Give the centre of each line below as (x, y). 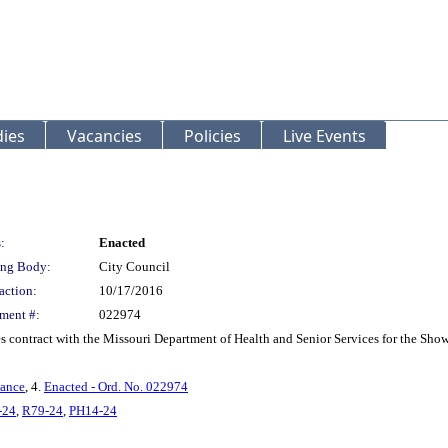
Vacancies (104, 136)
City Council (134, 266)
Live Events (324, 136)
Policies (212, 136)
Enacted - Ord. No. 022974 (116, 386)
